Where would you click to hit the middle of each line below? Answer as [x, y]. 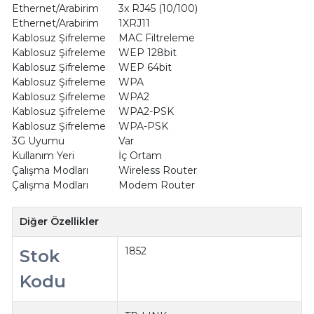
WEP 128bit [147, 52]
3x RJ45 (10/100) [158, 8]
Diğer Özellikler [60, 221]
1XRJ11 [134, 23]
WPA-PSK [143, 126]
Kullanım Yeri [43, 155]
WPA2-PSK [146, 111]
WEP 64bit [145, 67]
